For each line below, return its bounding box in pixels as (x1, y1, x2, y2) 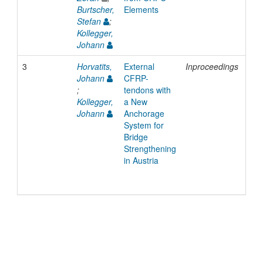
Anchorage (123, 107, 164, 120)
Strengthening (123, 143, 176, 155)
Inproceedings (185, 60, 238, 73)
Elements (123, 4, 159, 16)
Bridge (123, 131, 148, 143)
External (123, 60, 154, 73)
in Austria (123, 154, 159, 167)
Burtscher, (76, 4, 114, 16)
